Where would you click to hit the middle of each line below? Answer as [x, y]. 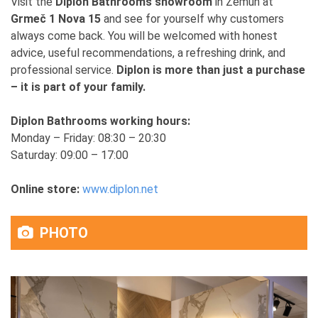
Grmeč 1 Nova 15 [56, 18]
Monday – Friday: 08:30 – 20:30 [88, 138]
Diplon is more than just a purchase [211, 70]
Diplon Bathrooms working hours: [100, 121]
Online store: [45, 189]
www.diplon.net [120, 189]
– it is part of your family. [78, 87]
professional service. [64, 70]
